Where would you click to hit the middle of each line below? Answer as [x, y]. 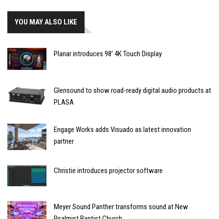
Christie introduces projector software [108, 170]
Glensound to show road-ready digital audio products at [132, 91]
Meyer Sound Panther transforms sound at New [121, 207]
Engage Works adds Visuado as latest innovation [122, 130]
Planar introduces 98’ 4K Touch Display [108, 54]
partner [64, 142]
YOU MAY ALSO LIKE [46, 22]
